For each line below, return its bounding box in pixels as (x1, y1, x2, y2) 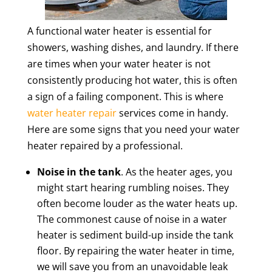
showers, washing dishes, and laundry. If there (27, 41, 239, 54)
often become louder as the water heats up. (36, 197, 237, 210)
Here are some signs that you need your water (27, 123, 240, 136)
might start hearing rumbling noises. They (36, 181, 229, 194)
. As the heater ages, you (120, 165, 233, 178)
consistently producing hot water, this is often (27, 73, 237, 87)
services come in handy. (116, 106, 228, 120)
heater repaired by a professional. (27, 139, 183, 152)
